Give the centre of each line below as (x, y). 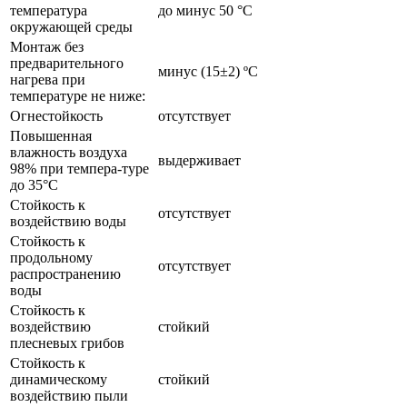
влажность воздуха (69, 152)
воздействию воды (68, 221)
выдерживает (199, 160)
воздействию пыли (69, 395)
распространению (65, 273)
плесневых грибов (67, 342)
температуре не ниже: (78, 95)
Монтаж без (47, 46)
